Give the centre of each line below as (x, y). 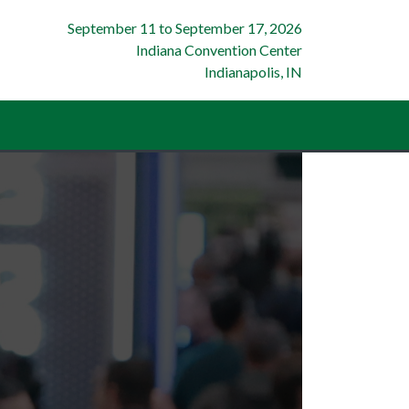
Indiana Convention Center (219, 49)
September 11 (112, 27)
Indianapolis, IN (253, 71)
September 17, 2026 (239, 27)
